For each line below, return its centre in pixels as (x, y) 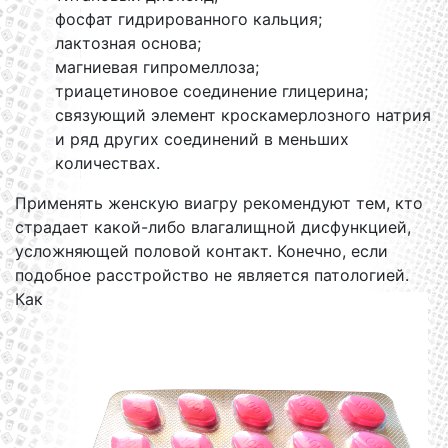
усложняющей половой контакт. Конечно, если (201, 251)
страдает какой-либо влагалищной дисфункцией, (213, 227)
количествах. (107, 163)
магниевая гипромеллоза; (157, 67)
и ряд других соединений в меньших (202, 139)
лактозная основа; (128, 43)
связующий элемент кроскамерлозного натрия (243, 115)
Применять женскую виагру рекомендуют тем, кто (219, 203)
